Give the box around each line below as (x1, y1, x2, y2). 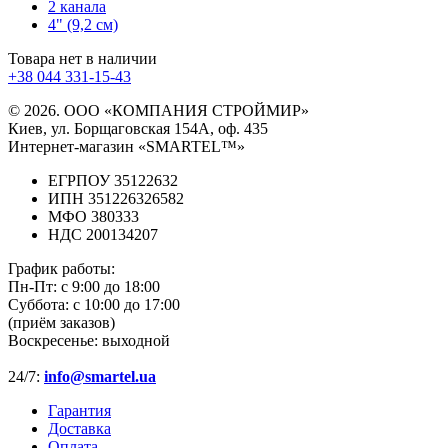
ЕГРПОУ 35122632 (48, 171, 178, 189)
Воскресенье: (8, 331, 102, 349)
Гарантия (48, 401, 111, 419)
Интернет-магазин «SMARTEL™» (8, 137, 245, 155)
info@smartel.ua (44, 367, 156, 385)
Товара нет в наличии (8, 49, 157, 67)
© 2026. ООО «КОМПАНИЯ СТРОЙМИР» (8, 101, 309, 119)
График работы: (8, 259, 115, 277)
